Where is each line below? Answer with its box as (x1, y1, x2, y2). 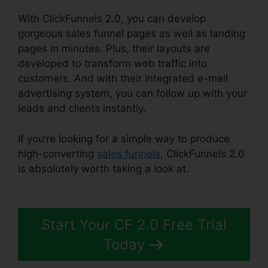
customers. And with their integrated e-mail (18, 72, 228, 85)
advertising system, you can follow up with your (18, 87, 247, 100)
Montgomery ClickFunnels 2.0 (18, 177, 160, 190)
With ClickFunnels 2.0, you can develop (18, 13, 206, 25)
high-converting (18, 147, 97, 160)
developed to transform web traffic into (18, 57, 207, 70)
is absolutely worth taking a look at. (18, 162, 189, 175)
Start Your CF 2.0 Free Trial (41, 216, 227, 234)
